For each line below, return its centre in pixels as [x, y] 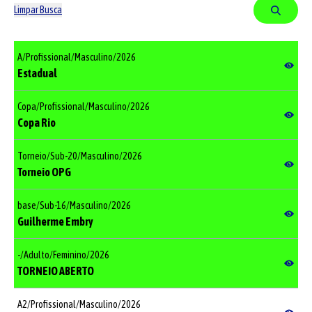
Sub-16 [53, 205]
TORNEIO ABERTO [56, 271]
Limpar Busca [38, 10]
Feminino [70, 255]
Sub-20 [64, 156]
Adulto [37, 255]
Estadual [37, 73]
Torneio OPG [44, 172]
